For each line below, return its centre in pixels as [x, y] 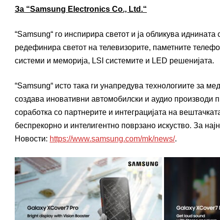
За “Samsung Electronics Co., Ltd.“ [81, 9]
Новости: [32, 139]
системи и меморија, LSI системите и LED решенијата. [114, 61]
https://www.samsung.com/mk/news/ [112, 139]
